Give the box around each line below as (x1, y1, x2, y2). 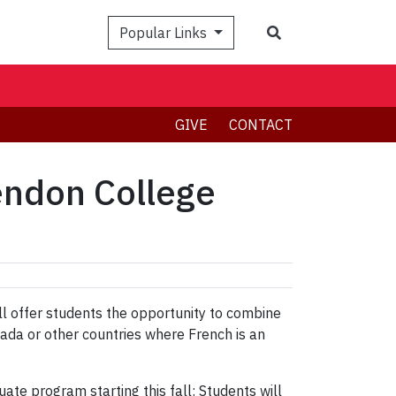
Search (280, 22, 324, 41)
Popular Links (119, 23, 211, 42)
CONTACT (229, 116, 293, 134)
